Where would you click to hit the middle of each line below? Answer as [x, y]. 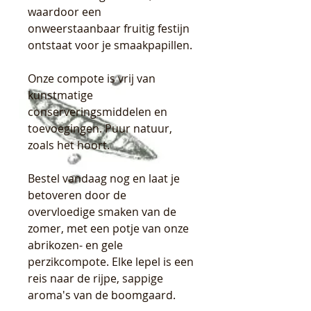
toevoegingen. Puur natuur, [100, 128]
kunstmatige [60, 95]
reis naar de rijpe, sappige [95, 278]
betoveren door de [77, 195]
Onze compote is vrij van [92, 78]
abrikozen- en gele [75, 245]
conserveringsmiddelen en [98, 112]
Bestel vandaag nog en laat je [104, 178]
